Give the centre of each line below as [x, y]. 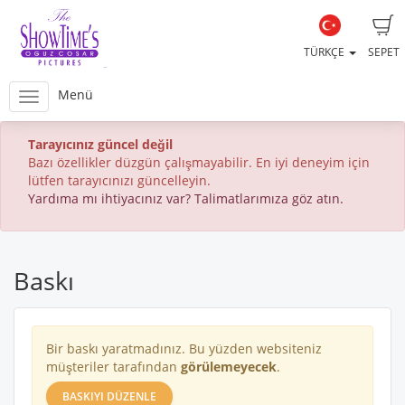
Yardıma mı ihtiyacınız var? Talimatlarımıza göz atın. [186, 198]
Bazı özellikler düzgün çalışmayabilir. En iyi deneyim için [199, 162]
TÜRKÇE [325, 52]
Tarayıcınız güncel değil [100, 144]
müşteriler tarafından [113, 367]
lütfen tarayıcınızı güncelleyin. [119, 180]
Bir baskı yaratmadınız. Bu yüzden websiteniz [184, 348]
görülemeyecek [229, 367]
